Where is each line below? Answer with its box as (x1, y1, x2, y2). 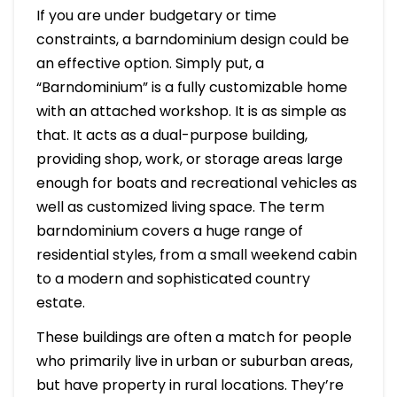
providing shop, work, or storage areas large (35, 149, 343, 170)
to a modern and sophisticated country (35, 269, 310, 290)
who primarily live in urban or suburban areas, (35, 351, 353, 372)
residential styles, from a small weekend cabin (35, 245, 357, 266)
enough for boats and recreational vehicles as (35, 173, 357, 194)
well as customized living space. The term (35, 197, 324, 218)
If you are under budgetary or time (35, 5, 276, 27)
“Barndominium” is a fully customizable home (35, 77, 347, 98)
